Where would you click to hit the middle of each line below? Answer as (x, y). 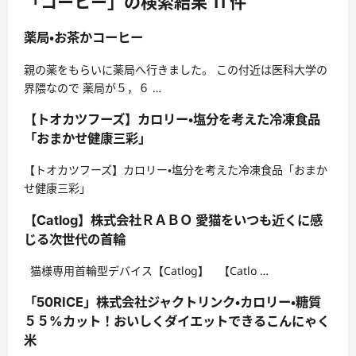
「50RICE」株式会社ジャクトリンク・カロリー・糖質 (172, 302)
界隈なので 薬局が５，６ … (93, 87)
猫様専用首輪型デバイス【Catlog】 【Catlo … (146, 271)
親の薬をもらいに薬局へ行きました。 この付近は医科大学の (176, 69)
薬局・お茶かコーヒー (83, 38)
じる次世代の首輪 (75, 239)
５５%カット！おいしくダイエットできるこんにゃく (177, 321)
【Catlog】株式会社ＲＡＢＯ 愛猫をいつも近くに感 (173, 220)
